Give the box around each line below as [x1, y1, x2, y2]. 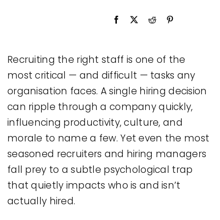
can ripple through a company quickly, [7, 100, 193, 113]
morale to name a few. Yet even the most [7, 131, 210, 145]
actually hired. [7, 194, 76, 208]
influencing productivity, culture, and [7, 115, 183, 129]
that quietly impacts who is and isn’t [7, 178, 181, 192]
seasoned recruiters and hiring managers [7, 147, 207, 161]
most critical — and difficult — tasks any [7, 68, 195, 82]
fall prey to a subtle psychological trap [7, 163, 193, 176]
